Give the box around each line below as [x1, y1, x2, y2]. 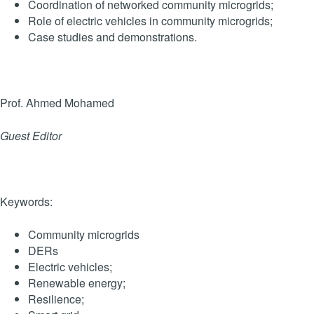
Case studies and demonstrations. [28, 28, 197, 45]
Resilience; [28, 290, 84, 307]
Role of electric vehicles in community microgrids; [28, 12, 273, 29]
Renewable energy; [28, 274, 125, 291]
